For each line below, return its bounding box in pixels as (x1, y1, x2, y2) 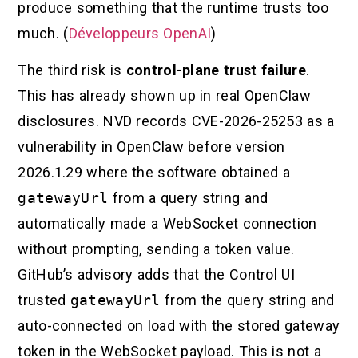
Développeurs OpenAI (68, 24, 212, 42)
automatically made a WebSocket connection (18, 215, 317, 232)
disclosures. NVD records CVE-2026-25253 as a (18, 113, 335, 129)
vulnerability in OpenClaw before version (18, 138, 285, 155)
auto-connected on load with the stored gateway (18, 317, 340, 334)
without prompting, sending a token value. (18, 241, 295, 257)
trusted (18, 292, 70, 308)
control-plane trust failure (125, 62, 306, 78)
